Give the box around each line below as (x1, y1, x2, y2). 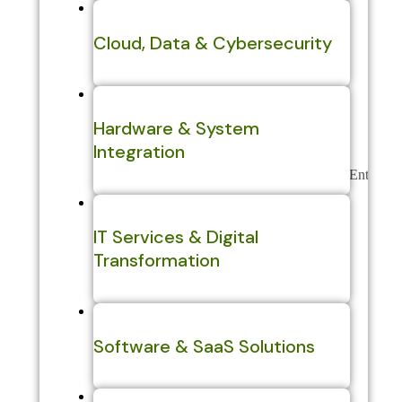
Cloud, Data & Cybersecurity (92, 31, 332, 55)
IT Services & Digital (92, 225, 258, 249)
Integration (92, 140, 185, 164)
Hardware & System (92, 117, 259, 141)
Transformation (92, 249, 220, 273)
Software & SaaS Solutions (92, 334, 315, 358)
